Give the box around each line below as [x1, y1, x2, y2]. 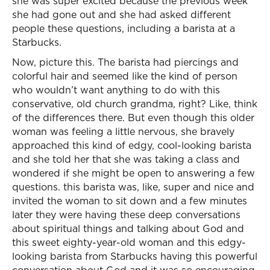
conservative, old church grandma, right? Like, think [12, 97, 257, 110]
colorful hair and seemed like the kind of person [12, 69, 237, 83]
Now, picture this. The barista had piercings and [12, 55, 239, 69]
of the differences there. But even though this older [12, 111, 254, 124]
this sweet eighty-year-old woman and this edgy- [12, 236, 246, 249]
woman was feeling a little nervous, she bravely [12, 125, 234, 138]
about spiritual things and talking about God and [12, 222, 244, 235]
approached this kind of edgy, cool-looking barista [12, 139, 251, 152]
